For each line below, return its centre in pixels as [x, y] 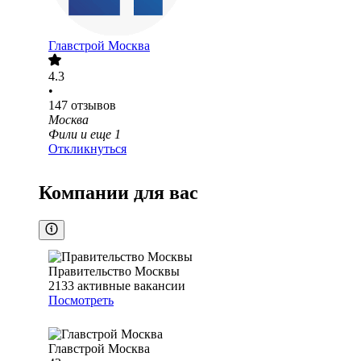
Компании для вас [118, 193]
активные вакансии [131, 286]
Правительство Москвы [114, 272]
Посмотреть [81, 301]
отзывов [93, 106]
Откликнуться [87, 149]
